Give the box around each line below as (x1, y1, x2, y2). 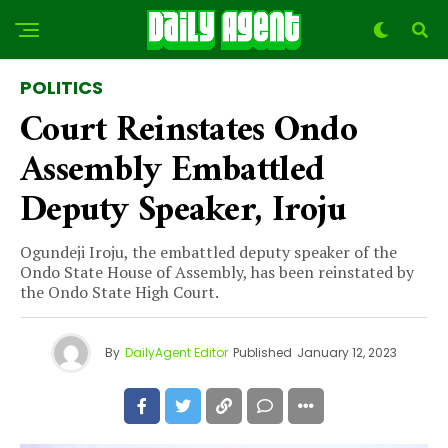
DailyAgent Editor (125, 344, 228, 361)
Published (233, 344, 292, 361)
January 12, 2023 (297, 344, 397, 361)
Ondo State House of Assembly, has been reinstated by (20, 261, 414, 283)
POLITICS (20, 75, 103, 100)
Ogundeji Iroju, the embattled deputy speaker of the (20, 241, 397, 263)
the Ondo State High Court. (20, 281, 219, 303)
